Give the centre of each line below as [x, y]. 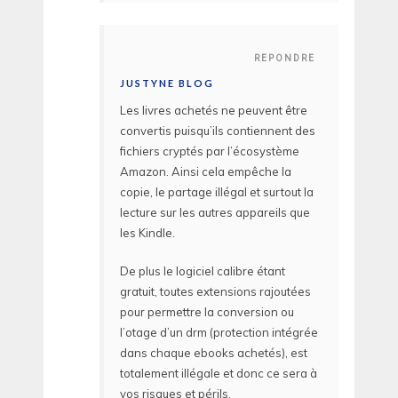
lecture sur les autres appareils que [215, 213]
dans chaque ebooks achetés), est [214, 352]
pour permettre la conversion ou [207, 311]
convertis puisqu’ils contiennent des [218, 131]
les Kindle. [147, 233]
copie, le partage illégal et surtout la [217, 192]
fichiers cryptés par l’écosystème [210, 151]
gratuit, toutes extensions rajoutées [215, 291]
